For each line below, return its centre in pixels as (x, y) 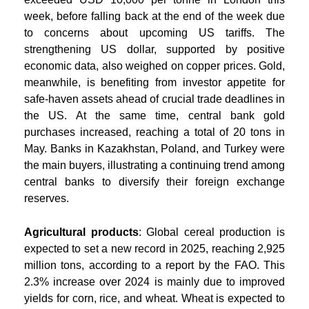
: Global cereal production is (212, 232)
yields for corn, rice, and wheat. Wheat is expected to (154, 298)
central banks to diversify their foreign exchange (154, 181)
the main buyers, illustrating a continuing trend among (154, 165)
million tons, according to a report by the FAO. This (154, 265)
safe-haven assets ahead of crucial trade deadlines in (154, 99)
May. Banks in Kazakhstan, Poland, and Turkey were (154, 148)
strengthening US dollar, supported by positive (154, 49)
